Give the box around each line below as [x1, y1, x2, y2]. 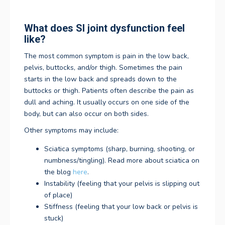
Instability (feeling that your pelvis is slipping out [44, 179, 199, 189]
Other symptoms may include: [24, 126, 119, 136]
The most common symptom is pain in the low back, [24, 51, 189, 61]
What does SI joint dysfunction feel [24, 22, 185, 35]
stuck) [44, 213, 63, 223]
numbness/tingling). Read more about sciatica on [44, 156, 199, 166]
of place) [44, 190, 72, 200]
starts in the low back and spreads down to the [24, 74, 177, 84]
